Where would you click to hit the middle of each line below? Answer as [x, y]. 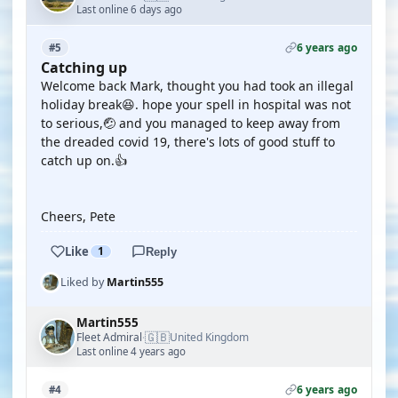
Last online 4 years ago [131, 351]
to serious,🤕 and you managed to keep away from [191, 123]
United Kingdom [209, 337]
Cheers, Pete [78, 216]
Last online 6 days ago [129, 9]
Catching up [84, 68]
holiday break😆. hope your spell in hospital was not [196, 104]
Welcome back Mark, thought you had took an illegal [197, 86]
